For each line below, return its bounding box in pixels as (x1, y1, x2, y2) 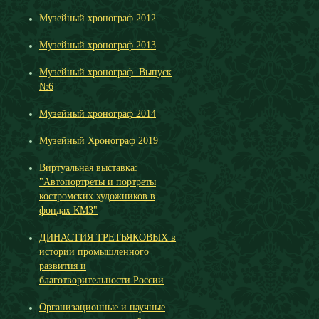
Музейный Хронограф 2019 (39, 135, 158, 146)
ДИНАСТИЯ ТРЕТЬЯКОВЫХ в (39, 232, 176, 243)
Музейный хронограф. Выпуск (39, 67, 172, 78)
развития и (39, 261, 86, 271)
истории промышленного (39, 246, 149, 257)
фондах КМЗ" (39, 205, 98, 216)
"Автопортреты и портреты (39, 177, 156, 187)
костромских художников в (39, 191, 155, 202)
